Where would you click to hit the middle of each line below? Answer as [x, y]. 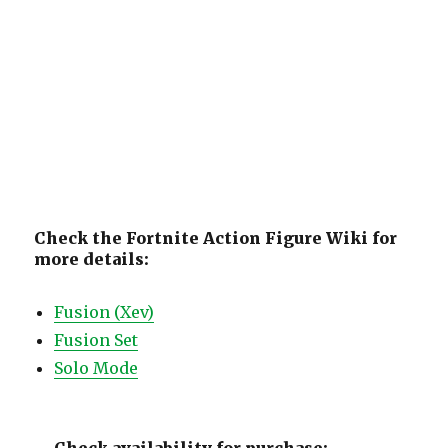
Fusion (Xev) [104, 312]
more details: [92, 259]
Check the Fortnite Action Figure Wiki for [216, 238]
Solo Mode [96, 368]
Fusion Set [96, 340]
